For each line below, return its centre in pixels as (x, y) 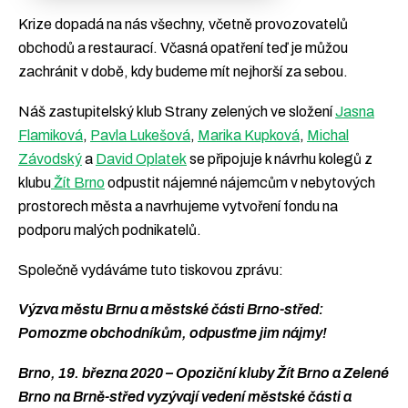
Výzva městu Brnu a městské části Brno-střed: (171, 310)
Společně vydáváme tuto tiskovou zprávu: (151, 270)
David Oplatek (141, 159)
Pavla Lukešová (140, 136)
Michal (328, 136)
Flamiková (51, 136)
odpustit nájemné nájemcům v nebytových (240, 183)
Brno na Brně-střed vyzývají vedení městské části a (185, 396)
